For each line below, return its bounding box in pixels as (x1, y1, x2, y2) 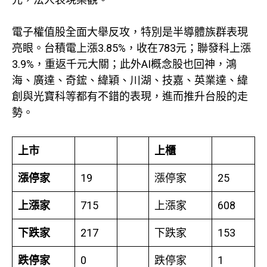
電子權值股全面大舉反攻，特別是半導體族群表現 (12, 26, 248, 39)
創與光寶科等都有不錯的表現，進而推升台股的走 (12, 90, 248, 103)
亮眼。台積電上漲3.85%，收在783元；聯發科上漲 (12, 42, 251, 55)
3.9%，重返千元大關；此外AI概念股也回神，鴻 (12, 58, 237, 71)
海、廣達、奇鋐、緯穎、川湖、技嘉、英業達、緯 (12, 74, 248, 87)
